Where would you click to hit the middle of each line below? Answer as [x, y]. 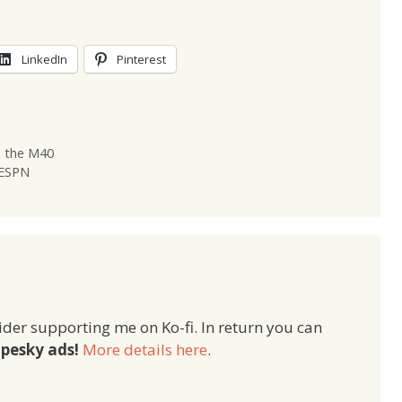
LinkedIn [44, 60]
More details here [145, 350]
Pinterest [141, 60]
